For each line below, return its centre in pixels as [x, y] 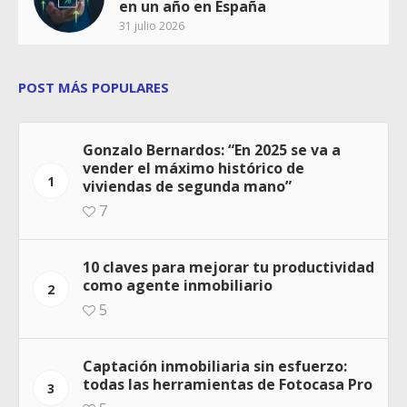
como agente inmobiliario [178, 285]
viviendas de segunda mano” [187, 186]
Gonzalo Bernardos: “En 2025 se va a [212, 149]
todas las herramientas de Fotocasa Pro [228, 384]
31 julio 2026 [152, 25]
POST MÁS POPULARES [94, 87]
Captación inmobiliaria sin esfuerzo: [215, 366]
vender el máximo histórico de [194, 168]
